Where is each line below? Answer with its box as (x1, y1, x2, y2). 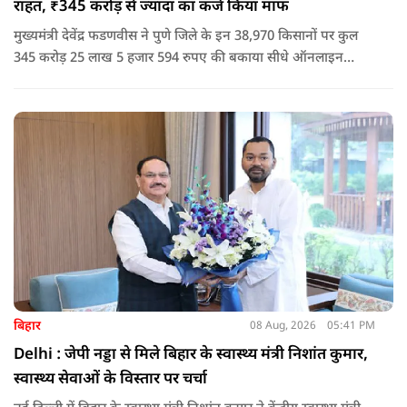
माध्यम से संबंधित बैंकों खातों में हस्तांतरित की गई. (14, 71, 265, 89)
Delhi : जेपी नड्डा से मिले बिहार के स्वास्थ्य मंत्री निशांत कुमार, (14, 344, 368, 365)
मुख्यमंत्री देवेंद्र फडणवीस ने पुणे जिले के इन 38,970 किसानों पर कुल (14, 27, 358, 45)
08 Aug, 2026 (249, 319, 316, 334)
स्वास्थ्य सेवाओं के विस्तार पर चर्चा (14, 369, 207, 390)
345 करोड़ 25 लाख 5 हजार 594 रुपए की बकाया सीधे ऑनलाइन (14, 49, 343, 67)
